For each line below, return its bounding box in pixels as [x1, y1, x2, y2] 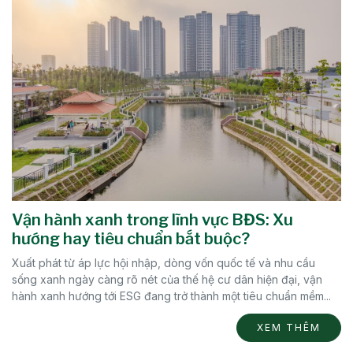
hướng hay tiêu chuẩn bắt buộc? [12, 229, 250, 249]
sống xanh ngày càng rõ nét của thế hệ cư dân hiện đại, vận [12, 273, 322, 287]
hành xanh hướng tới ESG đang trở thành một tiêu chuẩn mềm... [12, 289, 331, 303]
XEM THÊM [257, 321, 321, 334]
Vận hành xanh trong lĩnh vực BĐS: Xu [12, 210, 293, 230]
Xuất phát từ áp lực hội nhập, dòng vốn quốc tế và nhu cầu [12, 256, 315, 270]
